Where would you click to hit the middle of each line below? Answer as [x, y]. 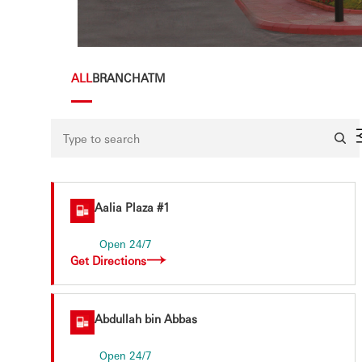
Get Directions [108, 260]
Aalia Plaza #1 [132, 207]
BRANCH [116, 78]
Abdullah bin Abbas [146, 318]
